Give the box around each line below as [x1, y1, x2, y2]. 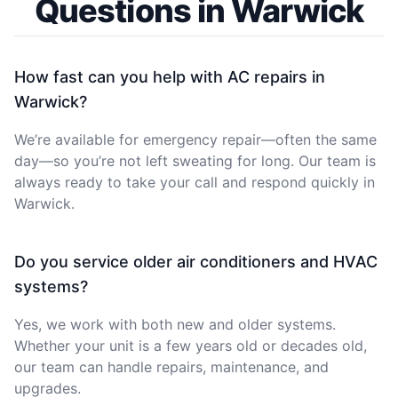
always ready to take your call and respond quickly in [14, 172, 375, 191]
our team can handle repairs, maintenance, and [14, 357, 329, 376]
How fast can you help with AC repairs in [14, 67, 325, 86]
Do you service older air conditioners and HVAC [14, 251, 378, 271]
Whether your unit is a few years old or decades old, [14, 336, 367, 354]
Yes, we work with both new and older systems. [14, 314, 336, 333]
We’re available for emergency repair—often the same [14, 130, 377, 148]
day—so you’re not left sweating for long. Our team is [14, 151, 376, 170]
